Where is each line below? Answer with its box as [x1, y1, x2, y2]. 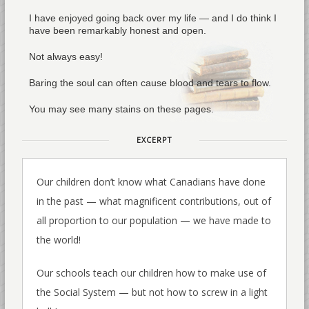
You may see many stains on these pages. [28, 103, 214, 114]
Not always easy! [28, 51, 103, 62]
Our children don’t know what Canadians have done [36, 175, 266, 188]
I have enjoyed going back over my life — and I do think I [28, 12, 277, 23]
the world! [36, 233, 81, 246]
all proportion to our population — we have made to [36, 214, 271, 227]
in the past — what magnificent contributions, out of [36, 195, 271, 208]
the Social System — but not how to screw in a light [36, 286, 268, 299]
